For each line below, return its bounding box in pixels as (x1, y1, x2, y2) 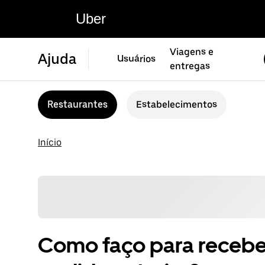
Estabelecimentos (136, 99, 217, 110)
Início (38, 137, 62, 148)
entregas (170, 60, 210, 72)
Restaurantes (47, 99, 108, 110)
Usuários (117, 53, 156, 64)
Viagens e (170, 46, 214, 57)
